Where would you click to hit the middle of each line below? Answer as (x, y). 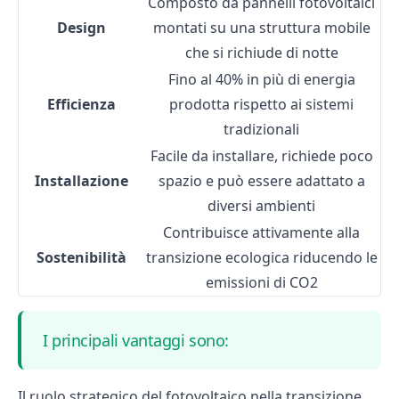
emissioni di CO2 (261, 282)
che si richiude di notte (261, 53)
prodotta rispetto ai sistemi (261, 104)
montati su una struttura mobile (261, 28)
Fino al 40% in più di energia (261, 79)
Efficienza (81, 104)
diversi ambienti (261, 206)
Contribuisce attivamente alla (261, 232)
